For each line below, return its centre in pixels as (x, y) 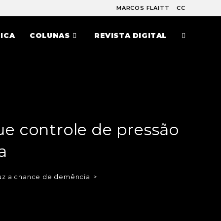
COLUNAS (50, 36)
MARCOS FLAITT (143, 8)
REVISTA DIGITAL (130, 36)
